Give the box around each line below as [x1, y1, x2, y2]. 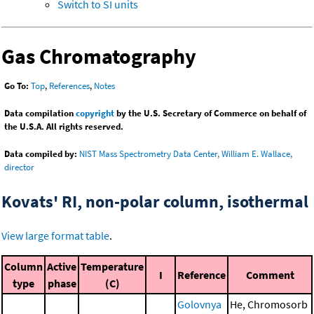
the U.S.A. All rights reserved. [4, 121, 123, 133]
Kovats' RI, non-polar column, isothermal [1, 191, 308, 213]
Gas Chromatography [1, 43, 196, 70]
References [49, 80, 90, 93]
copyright [76, 107, 114, 120]
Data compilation [4, 107, 76, 120]
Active [47, 259, 76, 274]
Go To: [4, 80, 29, 93]
